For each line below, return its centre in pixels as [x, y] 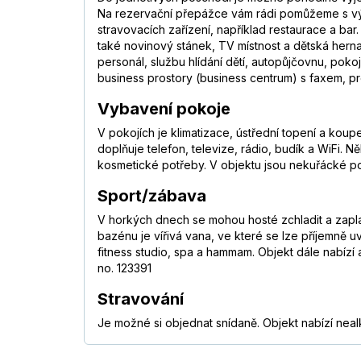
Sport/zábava [152, 196]
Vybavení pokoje [164, 109]
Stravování [141, 299]
